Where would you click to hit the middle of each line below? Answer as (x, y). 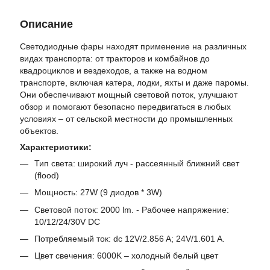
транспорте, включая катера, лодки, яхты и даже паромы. (134, 82)
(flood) (47, 175)
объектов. (39, 130)
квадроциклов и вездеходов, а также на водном (114, 70)
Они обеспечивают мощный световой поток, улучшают (129, 94)
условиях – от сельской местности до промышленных (126, 118)
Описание (46, 24)
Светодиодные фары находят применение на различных (133, 46)
